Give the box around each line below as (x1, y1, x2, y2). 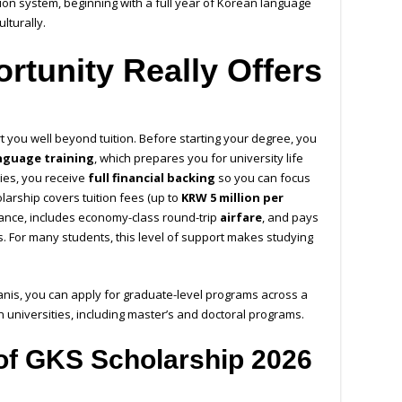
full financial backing (88, 170, 215, 187)
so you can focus (215, 170, 310, 187)
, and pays (262, 209, 319, 226)
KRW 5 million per (181, 189, 284, 206)
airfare (220, 209, 262, 226)
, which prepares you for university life (94, 150, 303, 167)
